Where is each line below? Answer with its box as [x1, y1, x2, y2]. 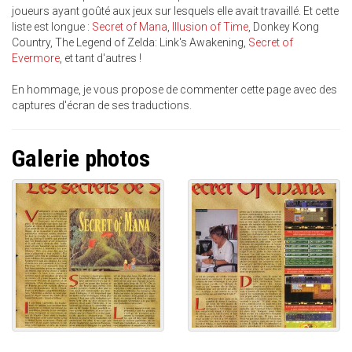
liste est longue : [12, 20, 92, 33]
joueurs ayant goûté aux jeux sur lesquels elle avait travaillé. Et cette [12, 5, 339, 17]
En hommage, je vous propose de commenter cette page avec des [12, 83, 337, 96]
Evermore [12, 52, 60, 64]
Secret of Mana [92, 20, 167, 33]
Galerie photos [12, 145, 150, 172]
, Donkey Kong [248, 20, 319, 33]
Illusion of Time [172, 20, 248, 33]
